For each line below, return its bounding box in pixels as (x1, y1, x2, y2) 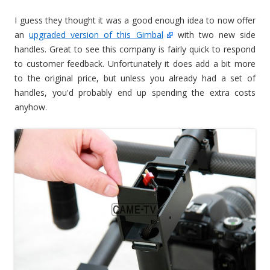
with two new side (172, 29, 256, 41)
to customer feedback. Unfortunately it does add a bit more (14, 58, 256, 70)
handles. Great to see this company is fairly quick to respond (14, 43, 256, 55)
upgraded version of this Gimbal (29, 29, 163, 41)
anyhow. (14, 101, 47, 113)
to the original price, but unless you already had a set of (14, 72, 256, 84)
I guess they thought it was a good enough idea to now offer (14, 14, 256, 27)
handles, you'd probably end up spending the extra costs (14, 87, 256, 99)
